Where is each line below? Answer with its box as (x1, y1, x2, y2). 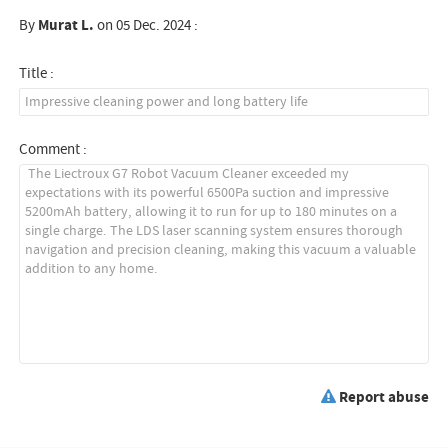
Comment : (19, 138, 88, 160)
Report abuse (338, 386, 429, 408)
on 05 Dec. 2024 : (94, 14, 199, 36)
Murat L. (38, 14, 95, 36)
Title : (19, 62, 55, 84)
